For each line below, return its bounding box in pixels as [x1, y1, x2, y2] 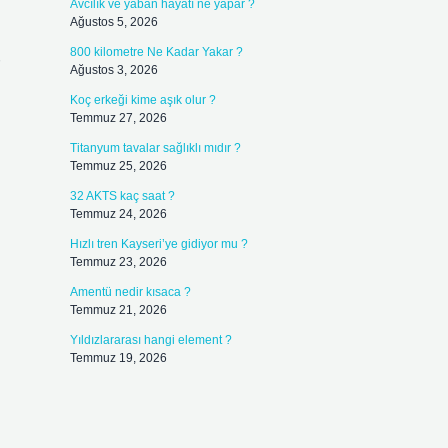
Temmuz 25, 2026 [69, 159, 167, 173]
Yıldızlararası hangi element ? [69, 333, 232, 347]
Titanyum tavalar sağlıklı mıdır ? [69, 141, 241, 155]
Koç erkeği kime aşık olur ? [69, 93, 216, 107]
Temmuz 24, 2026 [69, 207, 167, 221]
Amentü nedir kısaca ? [69, 285, 191, 299]
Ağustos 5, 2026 [69, 15, 158, 29]
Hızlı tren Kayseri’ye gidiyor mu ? [69, 237, 248, 251]
